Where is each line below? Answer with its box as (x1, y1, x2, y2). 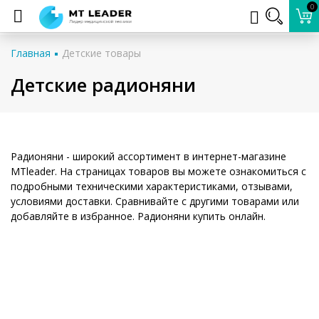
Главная (11, 46, 51, 60)
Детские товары (62, 46, 141, 60)
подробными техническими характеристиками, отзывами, (11, 179, 293, 193)
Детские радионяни (11, 72, 196, 98)
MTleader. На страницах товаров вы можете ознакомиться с (11, 164, 306, 178)
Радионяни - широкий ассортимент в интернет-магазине (11, 150, 286, 163)
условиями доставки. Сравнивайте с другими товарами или (11, 194, 299, 208)
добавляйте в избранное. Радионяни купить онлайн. (11, 209, 266, 223)
